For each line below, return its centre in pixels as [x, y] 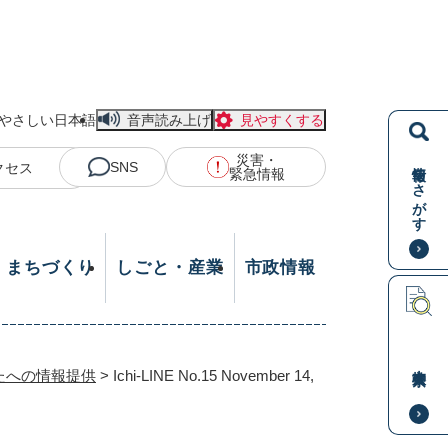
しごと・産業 [170, 267]
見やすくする [282, 120]
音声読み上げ [169, 120]
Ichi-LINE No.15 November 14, [213, 375]
